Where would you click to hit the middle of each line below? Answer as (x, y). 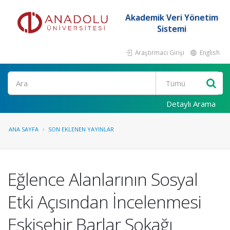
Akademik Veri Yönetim (171, 17)
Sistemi (171, 29)
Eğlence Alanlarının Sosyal (103, 179)
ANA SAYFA (24, 129)
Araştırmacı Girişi (159, 52)
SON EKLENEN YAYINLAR (81, 129)
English (209, 52)
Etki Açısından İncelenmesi (104, 202)
